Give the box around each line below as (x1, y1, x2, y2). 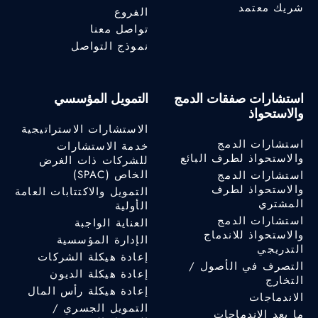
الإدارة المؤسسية (56, 231, 148, 248)
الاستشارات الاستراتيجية (21, 121, 148, 137)
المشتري (258, 195, 304, 212)
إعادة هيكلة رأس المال (27, 283, 148, 299)
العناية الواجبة (75, 214, 148, 231)
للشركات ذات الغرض (38, 152, 148, 168)
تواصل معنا (90, 21, 148, 37)
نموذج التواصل (71, 38, 148, 54)
